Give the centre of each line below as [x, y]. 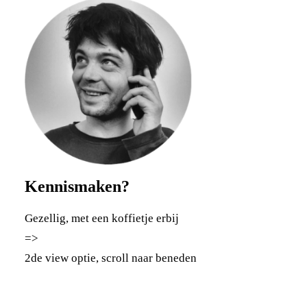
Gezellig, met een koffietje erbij [102, 218]
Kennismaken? [77, 186]
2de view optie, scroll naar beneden [111, 258]
